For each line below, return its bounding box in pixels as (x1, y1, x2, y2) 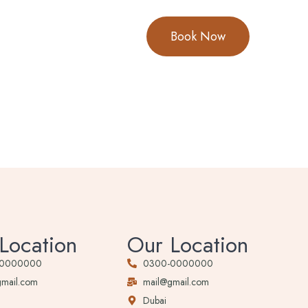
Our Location (127, 229, 249, 261)
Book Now (170, 27, 225, 45)
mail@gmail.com (142, 275, 209, 289)
